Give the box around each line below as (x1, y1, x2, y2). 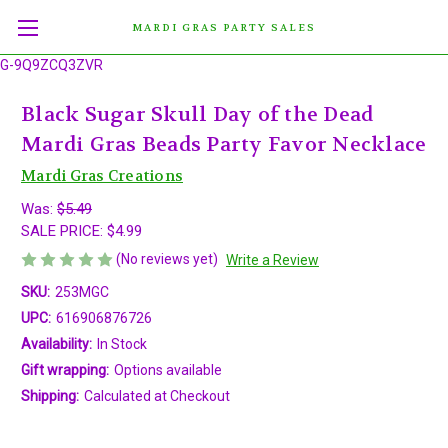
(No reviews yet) (116, 250, 218, 267)
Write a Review (225, 251, 319, 268)
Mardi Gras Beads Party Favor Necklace (21, 132, 427, 158)
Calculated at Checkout (83, 387, 230, 404)
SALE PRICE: (21, 221, 107, 240)
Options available (113, 361, 222, 378)
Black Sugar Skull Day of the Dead (21, 102, 374, 128)
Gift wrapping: (21, 361, 109, 378)
